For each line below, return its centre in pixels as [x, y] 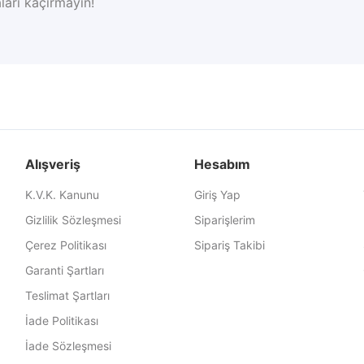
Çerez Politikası [65, 245]
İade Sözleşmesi [68, 346]
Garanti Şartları [64, 270]
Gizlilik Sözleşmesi [73, 220]
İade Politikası [61, 321]
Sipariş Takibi [229, 245]
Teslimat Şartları [67, 295]
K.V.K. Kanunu [62, 195]
